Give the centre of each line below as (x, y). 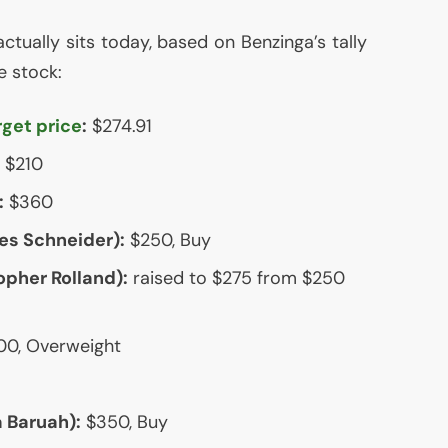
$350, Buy (124, 422)
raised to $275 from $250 (236, 278)
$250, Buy (167, 240)
